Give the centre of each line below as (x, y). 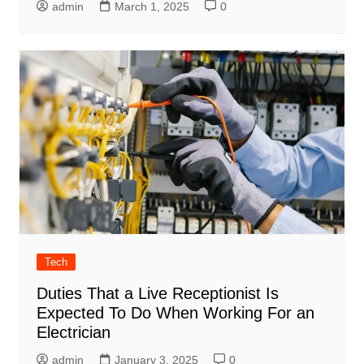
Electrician (73, 332)
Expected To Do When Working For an (175, 312)
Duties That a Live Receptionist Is (157, 293)
